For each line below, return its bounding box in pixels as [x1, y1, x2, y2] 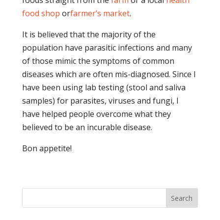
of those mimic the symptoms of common [22, 55, 174, 66]
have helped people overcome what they [22, 109, 171, 119]
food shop [22, 8, 60, 19]
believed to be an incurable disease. [22, 122, 152, 133]
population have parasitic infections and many [22, 42, 192, 53]
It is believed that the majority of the [22, 29, 156, 40]
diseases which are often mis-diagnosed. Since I [22, 69, 196, 80]
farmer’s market [70, 8, 130, 19]
